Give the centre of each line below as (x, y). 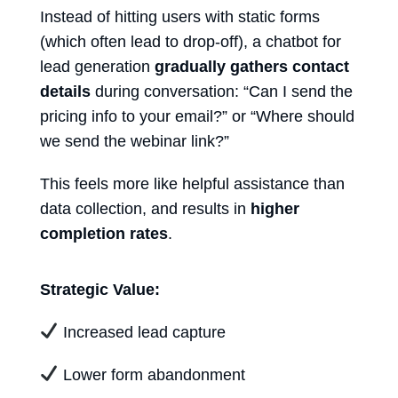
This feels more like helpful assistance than (192, 183)
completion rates (104, 233)
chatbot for (303, 41)
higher (275, 208)
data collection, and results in (145, 208)
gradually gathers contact (252, 66)
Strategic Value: (100, 289)
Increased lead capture (142, 332)
